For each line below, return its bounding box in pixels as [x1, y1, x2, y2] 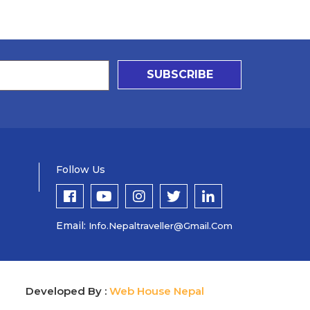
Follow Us [55, 163, 105, 176]
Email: [55, 219, 89, 232]
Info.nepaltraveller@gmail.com [88, 220, 232, 231]
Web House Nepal [109, 284, 204, 298]
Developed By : [26, 284, 109, 298]
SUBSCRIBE [146, 68, 213, 81]
